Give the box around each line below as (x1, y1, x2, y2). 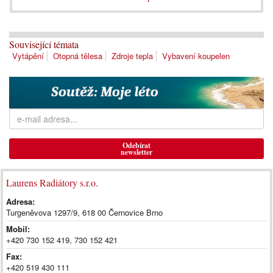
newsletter (121, 146, 152, 157)
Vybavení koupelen (162, 50, 230, 62)
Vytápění (12, 50, 44, 62)
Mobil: (6, 222, 30, 235)
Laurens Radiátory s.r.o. (6, 175, 98, 189)
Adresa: (6, 195, 35, 207)
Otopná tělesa (53, 50, 102, 62)
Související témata (9, 38, 79, 51)
